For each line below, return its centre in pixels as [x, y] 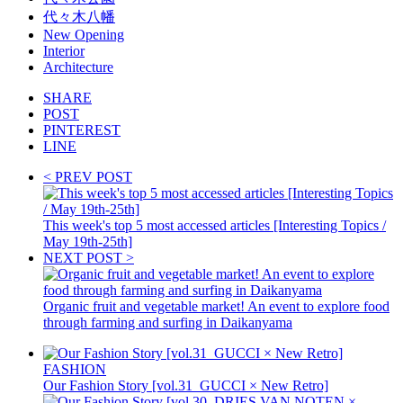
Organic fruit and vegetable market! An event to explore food [216, 307]
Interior [64, 51]
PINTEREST [82, 130]
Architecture [78, 67]
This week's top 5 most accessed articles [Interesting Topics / [215, 226]
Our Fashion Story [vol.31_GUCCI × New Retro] [186, 386]
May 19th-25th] [88, 242]
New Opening [84, 35]
